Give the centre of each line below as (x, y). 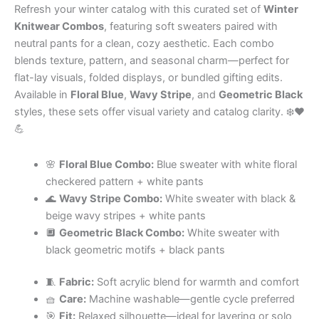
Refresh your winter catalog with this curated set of (139, 10)
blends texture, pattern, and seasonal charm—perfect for (152, 61)
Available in (42, 95)
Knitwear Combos (59, 27)
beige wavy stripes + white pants (125, 215)
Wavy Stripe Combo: (110, 198)
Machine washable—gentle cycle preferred (190, 299)
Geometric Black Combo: (121, 232)
